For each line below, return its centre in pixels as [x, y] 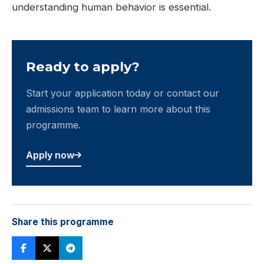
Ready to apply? [83, 67]
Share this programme [63, 222]
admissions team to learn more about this [118, 109]
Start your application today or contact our [123, 93]
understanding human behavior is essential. [111, 7]
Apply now [50, 155]
